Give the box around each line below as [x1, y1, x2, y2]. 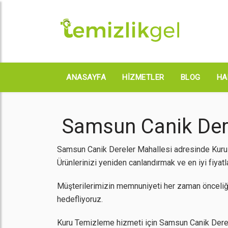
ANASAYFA [66, 73, 106, 82]
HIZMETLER [122, 73, 164, 82]
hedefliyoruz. [57, 194, 103, 204]
